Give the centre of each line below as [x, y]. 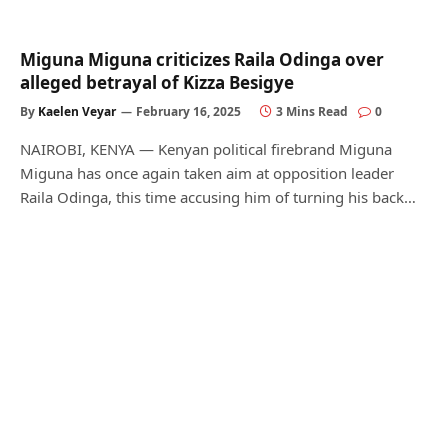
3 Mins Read [312, 111]
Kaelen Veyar [77, 111]
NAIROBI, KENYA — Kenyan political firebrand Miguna [206, 148]
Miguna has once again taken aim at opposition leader [207, 172]
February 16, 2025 [188, 111]
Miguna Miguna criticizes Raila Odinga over [202, 59]
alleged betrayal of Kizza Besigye [157, 82]
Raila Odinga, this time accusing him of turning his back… [218, 196]
